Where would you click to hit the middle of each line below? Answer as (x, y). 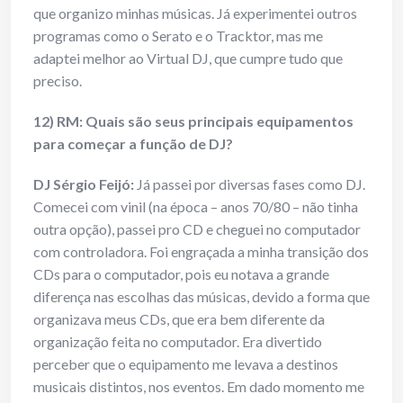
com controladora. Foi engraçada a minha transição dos (201, 252)
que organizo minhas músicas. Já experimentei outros (195, 13)
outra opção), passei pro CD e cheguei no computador (197, 229)
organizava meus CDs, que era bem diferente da (179, 319)
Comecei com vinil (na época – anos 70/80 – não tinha (196, 207)
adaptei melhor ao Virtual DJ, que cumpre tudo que (188, 58)
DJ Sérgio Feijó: (84, 184)
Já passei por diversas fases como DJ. (250, 184)
